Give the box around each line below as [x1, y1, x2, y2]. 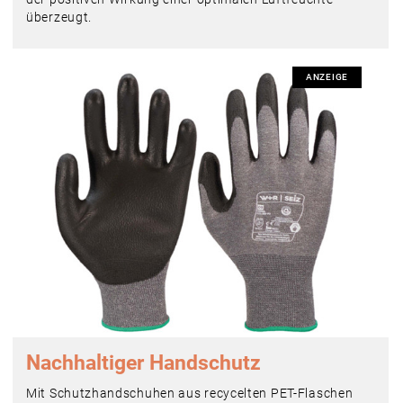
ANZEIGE [306, 71, 348, 82]
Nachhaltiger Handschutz [26, 350, 261, 375]
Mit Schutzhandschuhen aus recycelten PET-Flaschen [26, 385, 354, 400]
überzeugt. [26, 9, 92, 24]
